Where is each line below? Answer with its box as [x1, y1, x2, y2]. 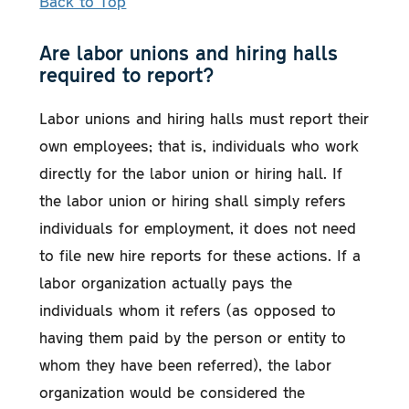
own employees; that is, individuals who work [39, 134, 360, 155]
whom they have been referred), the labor [39, 353, 332, 374]
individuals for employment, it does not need [39, 216, 357, 237]
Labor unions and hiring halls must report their [39, 107, 370, 128]
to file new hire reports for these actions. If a [39, 244, 362, 265]
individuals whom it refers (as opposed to [39, 299, 337, 320]
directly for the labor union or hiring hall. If [39, 162, 343, 183]
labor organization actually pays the [39, 271, 293, 292]
